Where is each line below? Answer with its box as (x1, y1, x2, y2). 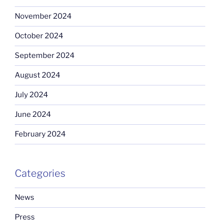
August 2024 (15, 71, 60, 80)
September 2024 (15, 51, 75, 60)
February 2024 (15, 130, 66, 139)
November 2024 (15, 12, 72, 21)
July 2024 (15, 90, 48, 100)
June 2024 (15, 110, 51, 119)
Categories (15, 167, 65, 179)
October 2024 (15, 31, 63, 41)
